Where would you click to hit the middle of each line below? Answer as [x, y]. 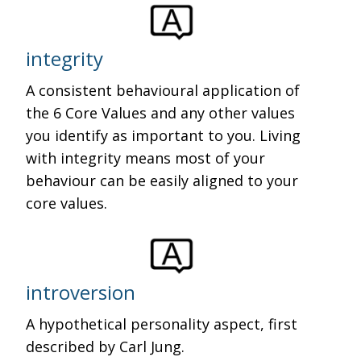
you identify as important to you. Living [164, 135]
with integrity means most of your [146, 158]
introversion [81, 292]
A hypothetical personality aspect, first [162, 324]
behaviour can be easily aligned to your [162, 180]
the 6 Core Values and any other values [161, 113]
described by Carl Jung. [106, 346]
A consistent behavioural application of [163, 90]
